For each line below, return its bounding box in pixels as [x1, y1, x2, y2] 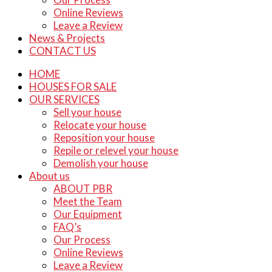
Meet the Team [53, 195, 122, 208]
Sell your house [53, 106, 121, 118]
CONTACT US [29, 44, 96, 57]
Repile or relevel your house [53, 144, 178, 157]
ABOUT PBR [53, 182, 112, 195]
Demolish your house [53, 157, 148, 169]
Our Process [53, 233, 110, 246]
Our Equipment [53, 208, 122, 220]
